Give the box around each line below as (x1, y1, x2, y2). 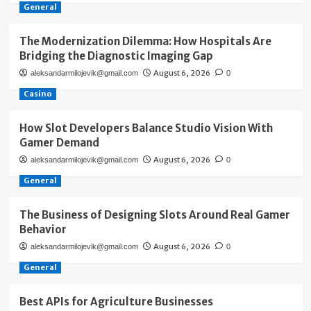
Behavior (19, 223, 67, 237)
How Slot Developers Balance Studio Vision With (19, 121, 273, 135)
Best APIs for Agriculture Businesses (19, 295, 213, 309)
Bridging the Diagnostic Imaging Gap (19, 49, 213, 63)
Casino (23, 89, 52, 99)
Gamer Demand (19, 136, 99, 150)
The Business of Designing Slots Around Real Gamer (19, 208, 290, 222)
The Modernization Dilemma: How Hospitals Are (19, 35, 271, 49)
